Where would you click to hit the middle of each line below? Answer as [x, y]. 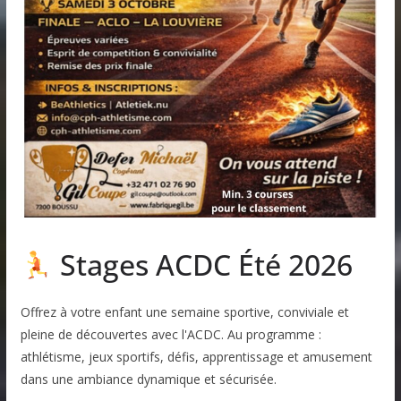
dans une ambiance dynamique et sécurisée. [148, 380]
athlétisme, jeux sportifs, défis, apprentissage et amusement [196, 357]
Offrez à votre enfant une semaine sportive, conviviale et [184, 312]
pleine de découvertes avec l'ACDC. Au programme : [171, 335]
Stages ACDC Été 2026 [203, 265]
